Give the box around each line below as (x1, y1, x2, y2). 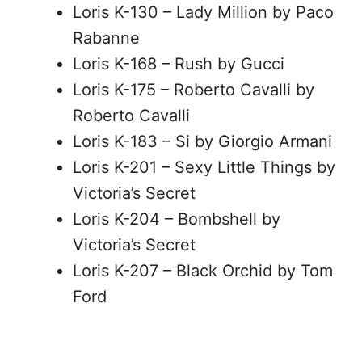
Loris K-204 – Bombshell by (73, 209, 280, 229)
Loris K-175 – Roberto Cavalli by (73, 80, 314, 99)
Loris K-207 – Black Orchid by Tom (73, 261, 333, 280)
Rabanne (73, 28, 140, 48)
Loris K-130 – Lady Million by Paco (73, 2, 334, 22)
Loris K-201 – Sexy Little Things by (73, 158, 335, 177)
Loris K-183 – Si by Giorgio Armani (73, 132, 332, 151)
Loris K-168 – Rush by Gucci (73, 54, 284, 74)
